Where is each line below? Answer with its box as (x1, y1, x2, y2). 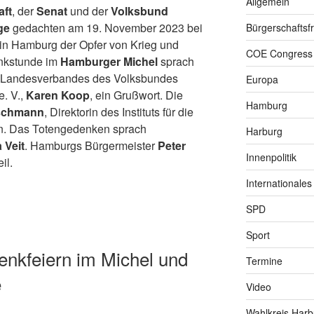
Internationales (245, 175, 312, 190)
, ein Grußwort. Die (90, 86, 183, 103)
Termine (245, 253, 282, 268)
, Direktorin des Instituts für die (44, 103, 193, 120)
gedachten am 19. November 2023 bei (10, 19, 203, 36)
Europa (245, 71, 278, 86)
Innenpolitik (245, 149, 296, 164)
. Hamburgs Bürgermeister (25, 137, 158, 153)
